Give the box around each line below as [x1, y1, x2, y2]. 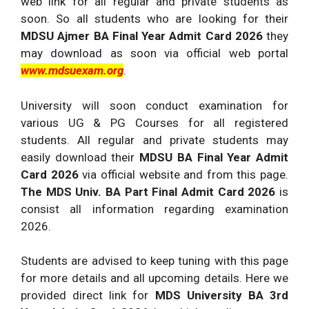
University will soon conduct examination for [21, 98, 288, 112]
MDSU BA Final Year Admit [139, 150, 289, 164]
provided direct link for [21, 288, 149, 302]
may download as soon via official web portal [21, 46, 288, 60]
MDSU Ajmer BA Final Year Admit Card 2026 [21, 29, 266, 43]
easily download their [21, 150, 140, 164]
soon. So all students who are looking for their [21, 12, 288, 26]
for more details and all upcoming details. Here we [21, 271, 288, 285]
